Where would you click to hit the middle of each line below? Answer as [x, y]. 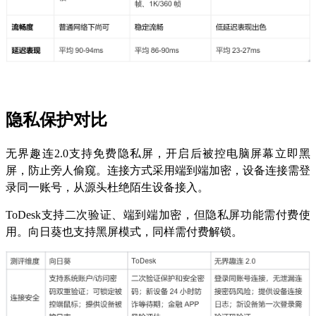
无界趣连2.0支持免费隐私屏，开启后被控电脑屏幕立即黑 [158, 153]
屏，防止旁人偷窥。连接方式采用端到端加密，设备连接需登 [158, 170]
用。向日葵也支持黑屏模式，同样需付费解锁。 [124, 231]
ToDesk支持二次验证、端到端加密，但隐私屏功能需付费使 [158, 214]
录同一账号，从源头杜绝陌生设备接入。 [107, 187]
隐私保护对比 [56, 120]
